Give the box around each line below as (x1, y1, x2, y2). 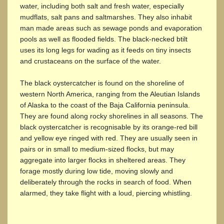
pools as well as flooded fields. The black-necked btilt (20, 34, 187, 43)
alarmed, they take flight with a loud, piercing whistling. (20, 188, 192, 197)
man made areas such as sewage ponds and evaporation (20, 23, 202, 32)
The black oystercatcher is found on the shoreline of (20, 78, 184, 87)
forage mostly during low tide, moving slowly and (20, 166, 173, 175)
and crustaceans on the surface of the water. (20, 56, 161, 65)
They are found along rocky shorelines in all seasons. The (20, 111, 203, 120)
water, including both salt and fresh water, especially (20, 1, 184, 10)
